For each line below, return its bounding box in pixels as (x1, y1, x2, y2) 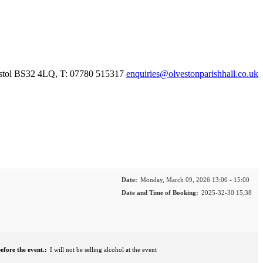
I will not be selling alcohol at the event (50, 246, 157, 254)
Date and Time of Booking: (122, 189, 198, 197)
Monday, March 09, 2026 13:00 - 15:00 (140, 176, 249, 184)
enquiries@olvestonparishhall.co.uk (126, 69, 258, 79)
